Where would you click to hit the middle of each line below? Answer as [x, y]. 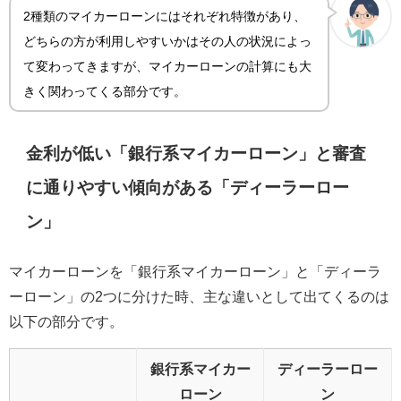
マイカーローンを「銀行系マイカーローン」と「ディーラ [195, 271]
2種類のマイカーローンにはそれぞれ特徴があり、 [165, 16]
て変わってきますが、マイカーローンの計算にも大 [168, 66]
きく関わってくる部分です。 [105, 91]
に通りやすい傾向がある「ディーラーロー [188, 188]
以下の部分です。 [66, 321]
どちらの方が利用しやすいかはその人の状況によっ [168, 41]
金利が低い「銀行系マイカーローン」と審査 [196, 154]
